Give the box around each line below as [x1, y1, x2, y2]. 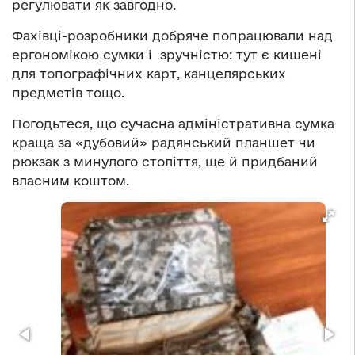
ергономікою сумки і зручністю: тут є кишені [12, 48, 322, 63]
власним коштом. [12, 174, 129, 189]
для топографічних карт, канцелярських [12, 67, 286, 82]
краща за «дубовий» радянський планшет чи [12, 136, 315, 151]
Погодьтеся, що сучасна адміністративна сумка [12, 116, 334, 132]
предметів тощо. [12, 86, 124, 101]
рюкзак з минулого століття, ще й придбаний [12, 155, 318, 170]
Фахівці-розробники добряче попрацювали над [12, 29, 333, 44]
